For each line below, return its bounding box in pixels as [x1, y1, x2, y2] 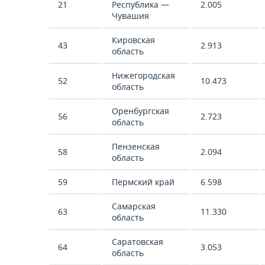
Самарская [112, 201, 156, 212]
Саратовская [112, 236, 163, 247]
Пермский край [112, 176, 174, 188]
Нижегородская [112, 70, 175, 81]
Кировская [112, 34, 155, 46]
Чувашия [112, 10, 149, 21]
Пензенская [112, 141, 160, 152]
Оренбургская [112, 105, 169, 117]
